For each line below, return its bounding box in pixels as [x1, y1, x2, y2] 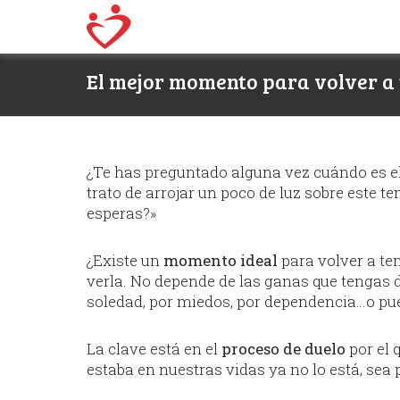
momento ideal [163, 250, 278, 271]
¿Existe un [87, 250, 163, 271]
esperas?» [87, 203, 157, 223]
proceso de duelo [221, 338, 346, 359]
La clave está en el [87, 338, 221, 359]
